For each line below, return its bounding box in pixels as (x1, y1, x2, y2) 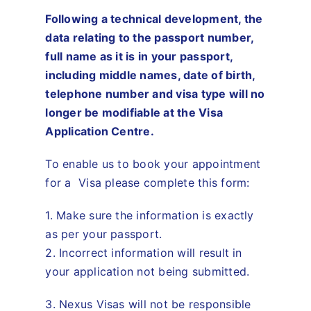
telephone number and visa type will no (45, 86, 265, 101)
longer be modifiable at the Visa (45, 105, 224, 119)
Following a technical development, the (45, 11, 263, 26)
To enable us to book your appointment (45, 156, 261, 171)
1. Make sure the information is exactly (45, 208, 254, 222)
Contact (131, 139, 180, 155)
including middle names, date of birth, (45, 67, 255, 82)
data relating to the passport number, (45, 30, 254, 44)
